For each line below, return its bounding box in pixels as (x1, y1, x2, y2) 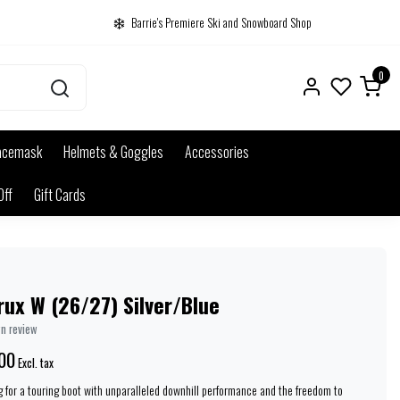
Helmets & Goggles (63, 140, 163, 162)
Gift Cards (34, 183, 86, 205)
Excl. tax (18, 354, 54, 372)
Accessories (185, 140, 249, 162)
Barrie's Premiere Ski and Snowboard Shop (131, 13, 312, 31)
